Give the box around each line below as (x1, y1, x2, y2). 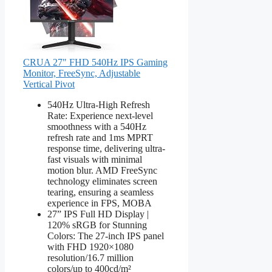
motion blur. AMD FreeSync (47, 165, 157, 175)
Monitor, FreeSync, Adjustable (23, 67, 140, 78)
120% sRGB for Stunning (47, 219, 147, 230)
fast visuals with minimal (47, 154, 142, 165)
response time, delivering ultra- (47, 143, 165, 154)
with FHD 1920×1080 (47, 241, 134, 252)
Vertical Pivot (23, 78, 75, 89)
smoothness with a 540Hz (47, 121, 146, 132)
